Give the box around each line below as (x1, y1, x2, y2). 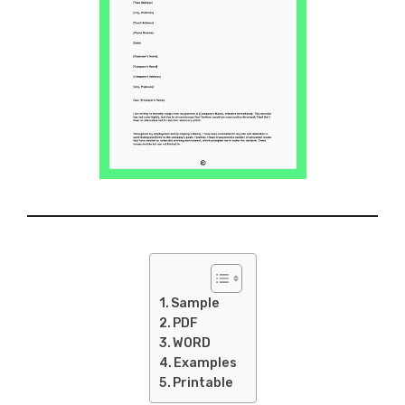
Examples (174, 355, 238, 371)
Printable (173, 375, 234, 391)
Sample (171, 296, 221, 311)
